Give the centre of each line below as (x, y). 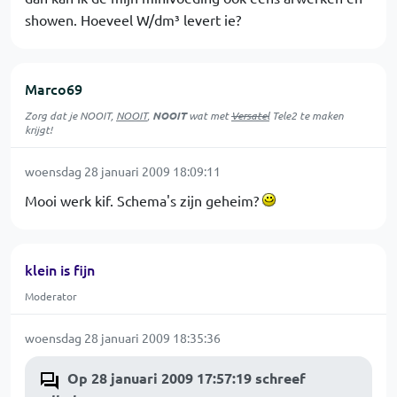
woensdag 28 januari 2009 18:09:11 (123, 171)
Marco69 (54, 89)
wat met (209, 115)
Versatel (250, 115)
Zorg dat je (52, 115)
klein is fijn (60, 269)
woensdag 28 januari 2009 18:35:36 (123, 338)
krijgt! (39, 129)
